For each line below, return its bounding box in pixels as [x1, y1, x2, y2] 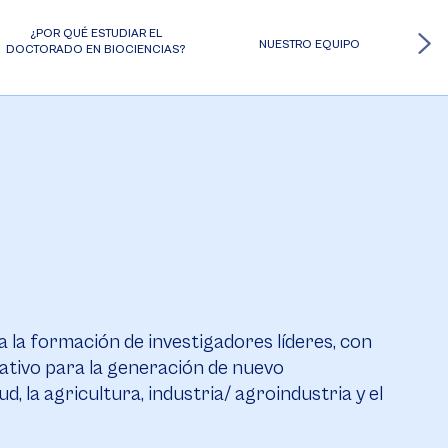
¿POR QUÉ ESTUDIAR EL [29, 27, 162, 40]
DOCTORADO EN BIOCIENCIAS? [6, 43, 186, 56]
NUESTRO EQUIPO [258, 38, 360, 51]
